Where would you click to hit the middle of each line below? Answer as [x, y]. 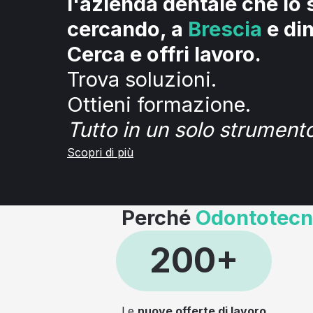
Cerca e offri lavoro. [164, 54]
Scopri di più [100, 152]
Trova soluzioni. [142, 79]
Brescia [225, 29]
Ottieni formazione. [159, 104]
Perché [159, 217]
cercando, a [128, 29]
